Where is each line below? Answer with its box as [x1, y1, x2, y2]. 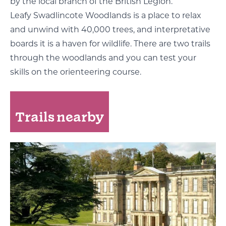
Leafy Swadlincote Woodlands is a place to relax [10, 11, 201, 20]
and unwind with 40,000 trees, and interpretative [10, 25, 210, 34]
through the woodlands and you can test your [10, 53, 196, 63]
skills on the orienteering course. [10, 67, 141, 77]
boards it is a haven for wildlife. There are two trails [10, 39, 210, 48]
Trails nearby [15, 108, 104, 126]
